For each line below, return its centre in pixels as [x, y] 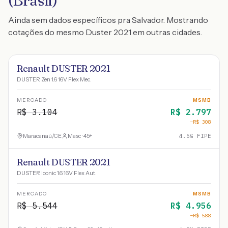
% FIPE [201, 136]
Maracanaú [37, 136]
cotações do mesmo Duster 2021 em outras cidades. [105, 32]
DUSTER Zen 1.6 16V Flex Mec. [54, 79]
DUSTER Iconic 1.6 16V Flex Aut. [57, 173]
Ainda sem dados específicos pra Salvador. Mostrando [108, 20]
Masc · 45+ [80, 136]
